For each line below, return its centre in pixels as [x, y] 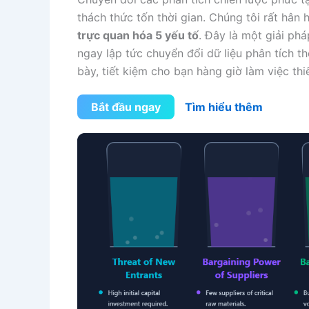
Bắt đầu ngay [126, 107]
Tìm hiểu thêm [224, 107]
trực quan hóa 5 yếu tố [138, 35]
